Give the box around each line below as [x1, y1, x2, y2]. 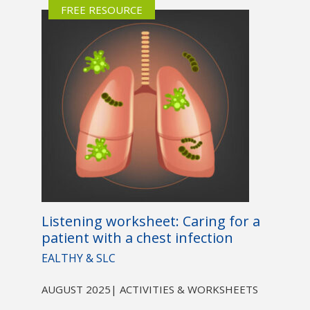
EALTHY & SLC [41, 250, 116, 266]
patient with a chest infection [41, 228, 233, 248]
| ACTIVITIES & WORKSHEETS [110, 282, 258, 297]
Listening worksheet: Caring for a [41, 212, 260, 231]
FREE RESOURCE [60, 3, 143, 17]
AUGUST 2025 [41, 282, 111, 297]
